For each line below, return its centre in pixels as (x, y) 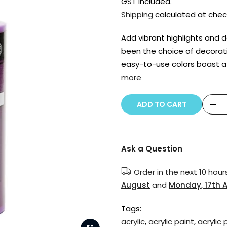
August (136, 185)
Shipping (137, 14)
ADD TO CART (162, 104)
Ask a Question (152, 148)
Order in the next (166, 172)
